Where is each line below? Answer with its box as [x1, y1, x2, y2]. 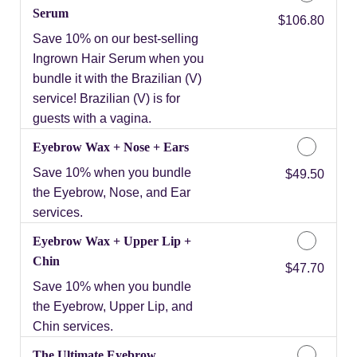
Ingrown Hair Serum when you [33, 51, 204, 65]
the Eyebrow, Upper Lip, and [33, 299, 193, 313]
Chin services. [33, 319, 113, 333]
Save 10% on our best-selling [33, 31, 198, 45]
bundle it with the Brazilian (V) [33, 71, 202, 85]
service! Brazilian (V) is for [33, 91, 180, 105]
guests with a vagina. [33, 111, 151, 125]
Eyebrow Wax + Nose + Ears [33, 139, 189, 154]
